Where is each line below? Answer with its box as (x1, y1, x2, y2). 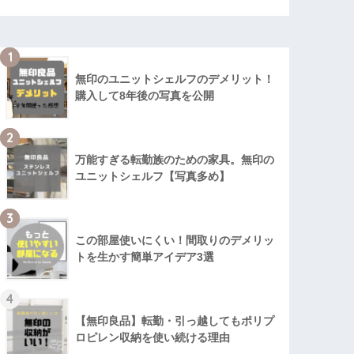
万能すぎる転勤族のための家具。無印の (75, 153, 275, 166)
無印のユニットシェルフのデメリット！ (75, 72, 275, 85)
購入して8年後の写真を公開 (75, 88, 215, 102)
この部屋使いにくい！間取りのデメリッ (75, 233, 275, 247)
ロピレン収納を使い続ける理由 (75, 330, 231, 344)
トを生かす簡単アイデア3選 (75, 250, 215, 263)
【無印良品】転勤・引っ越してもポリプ (75, 314, 275, 327)
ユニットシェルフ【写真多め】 (75, 169, 231, 183)
